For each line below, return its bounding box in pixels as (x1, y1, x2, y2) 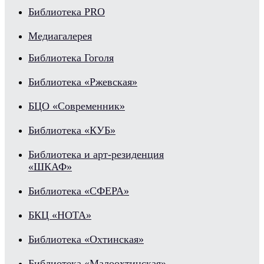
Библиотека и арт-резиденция (28, 148, 164, 160)
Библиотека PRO (28, 6, 105, 18)
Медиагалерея (28, 30, 92, 42)
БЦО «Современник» (28, 100, 125, 112)
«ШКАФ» (28, 161, 72, 173)
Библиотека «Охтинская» (28, 233, 144, 245)
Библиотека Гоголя (28, 52, 114, 64)
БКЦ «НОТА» (28, 209, 91, 221)
